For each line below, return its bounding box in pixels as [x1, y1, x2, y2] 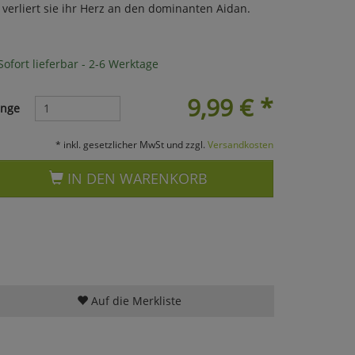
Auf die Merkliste [87, 292, 181, 308]
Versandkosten [207, 137, 273, 151]
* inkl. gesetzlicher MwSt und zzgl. [55, 137, 208, 151]
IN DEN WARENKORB [63, 168, 208, 188]
